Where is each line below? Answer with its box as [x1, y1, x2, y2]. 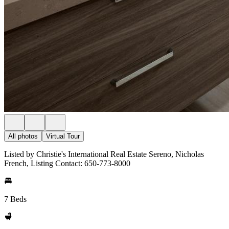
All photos [8, 132, 38, 140]
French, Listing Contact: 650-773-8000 [4, 159, 130, 168]
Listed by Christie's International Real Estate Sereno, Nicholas [4, 150, 204, 158]
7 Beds [4, 195, 27, 203]
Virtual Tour [46, 132, 80, 140]
